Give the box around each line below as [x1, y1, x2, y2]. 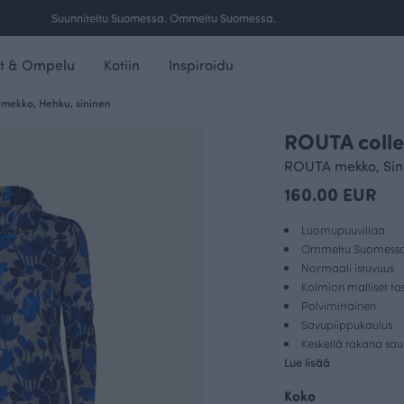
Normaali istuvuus [301, 260, 394, 275]
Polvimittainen [301, 298, 376, 313]
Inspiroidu [168, 55, 234, 74]
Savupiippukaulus [301, 317, 392, 332]
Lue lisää [284, 354, 330, 370]
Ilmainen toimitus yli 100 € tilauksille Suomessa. [42, 10, 287, 25]
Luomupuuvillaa [301, 222, 385, 237]
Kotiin [103, 55, 140, 74]
